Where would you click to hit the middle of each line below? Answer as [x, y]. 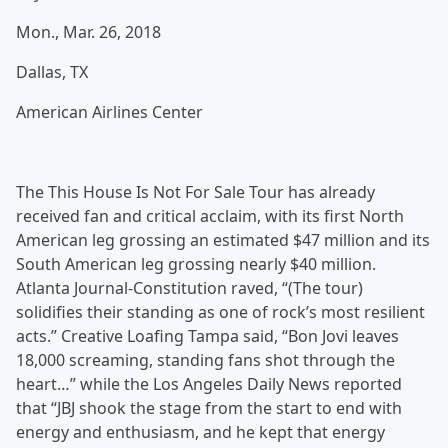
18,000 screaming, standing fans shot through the [205, 360]
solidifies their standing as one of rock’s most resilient [220, 312]
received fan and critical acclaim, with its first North [210, 216]
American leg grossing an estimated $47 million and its [223, 240]
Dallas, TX [52, 72]
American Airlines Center [109, 112]
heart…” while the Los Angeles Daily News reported [209, 384]
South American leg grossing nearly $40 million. [196, 264]
